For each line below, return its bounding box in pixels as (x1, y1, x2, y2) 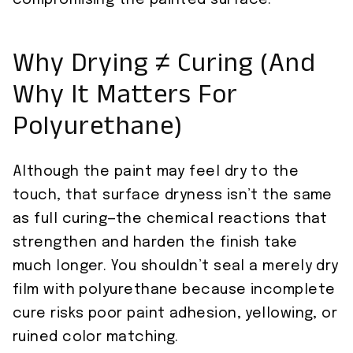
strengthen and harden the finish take (13, 236, 298, 251)
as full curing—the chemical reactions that (13, 212, 328, 227)
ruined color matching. (13, 330, 179, 345)
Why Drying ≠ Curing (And (13, 45, 316, 91)
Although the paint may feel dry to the (13, 165, 299, 180)
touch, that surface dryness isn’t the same (13, 188, 333, 203)
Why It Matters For (13, 76, 238, 122)
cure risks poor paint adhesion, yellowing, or (13, 307, 338, 321)
